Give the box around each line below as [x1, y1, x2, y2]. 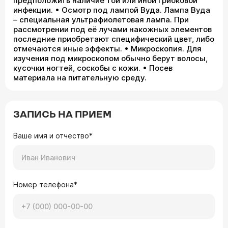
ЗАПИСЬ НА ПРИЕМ [13, 109, 111, 120]
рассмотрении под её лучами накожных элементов [13, 24, 212, 34]
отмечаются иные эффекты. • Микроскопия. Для [13, 43, 202, 53]
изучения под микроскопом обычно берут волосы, [13, 53, 208, 63]
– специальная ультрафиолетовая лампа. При [13, 14, 189, 24]
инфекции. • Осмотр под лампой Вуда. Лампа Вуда [13, 5, 210, 15]
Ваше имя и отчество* [13, 131, 93, 140]
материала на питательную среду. [13, 72, 147, 82]
